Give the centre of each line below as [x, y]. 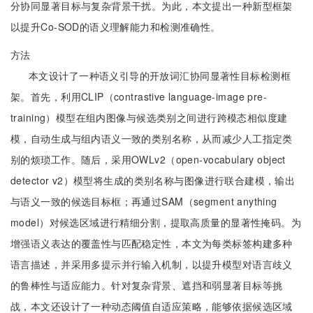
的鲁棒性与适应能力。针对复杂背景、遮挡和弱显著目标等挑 [147, 285]
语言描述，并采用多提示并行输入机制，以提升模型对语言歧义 [152, 264]
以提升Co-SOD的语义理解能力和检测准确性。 [116, 27]
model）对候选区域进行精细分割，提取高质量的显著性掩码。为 [156, 222]
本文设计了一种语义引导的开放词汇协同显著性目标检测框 [160, 75]
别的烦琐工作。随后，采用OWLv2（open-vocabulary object [148, 159]
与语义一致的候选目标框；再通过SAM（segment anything [144, 201]
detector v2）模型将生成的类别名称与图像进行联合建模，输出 [153, 180]
